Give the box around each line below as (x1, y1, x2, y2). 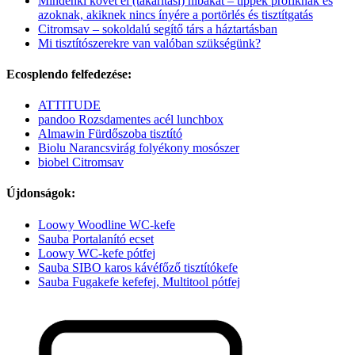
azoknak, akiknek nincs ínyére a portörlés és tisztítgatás (38, 7, 313, 21)
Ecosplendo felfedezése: (6, 67, 132, 81)
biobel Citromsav (38, 155, 124, 170)
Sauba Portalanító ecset (38, 231, 154, 246)
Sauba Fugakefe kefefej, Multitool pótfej (38, 274, 240, 288)
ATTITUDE (38, 98, 101, 113)
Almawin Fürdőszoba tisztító (38, 127, 182, 141)
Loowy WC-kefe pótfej (38, 246, 155, 260)
